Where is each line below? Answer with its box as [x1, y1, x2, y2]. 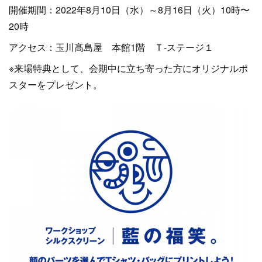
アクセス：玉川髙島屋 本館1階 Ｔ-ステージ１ [9, 40, 213, 54]
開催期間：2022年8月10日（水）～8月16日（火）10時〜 [9, 3, 250, 16]
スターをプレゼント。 [9, 78, 102, 91]
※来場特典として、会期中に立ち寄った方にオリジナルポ [9, 61, 248, 75]
